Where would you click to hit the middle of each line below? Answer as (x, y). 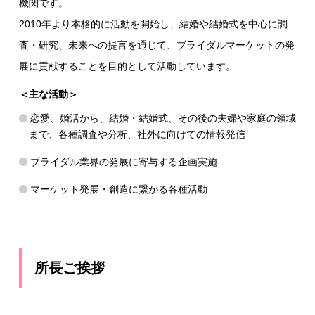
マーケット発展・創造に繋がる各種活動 (118, 189)
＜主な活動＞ (48, 94)
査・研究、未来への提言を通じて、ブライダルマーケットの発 (156, 45)
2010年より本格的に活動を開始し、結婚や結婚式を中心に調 (153, 24)
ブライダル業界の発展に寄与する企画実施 (123, 161)
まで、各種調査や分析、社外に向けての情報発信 (137, 134)
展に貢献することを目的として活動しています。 (127, 66)
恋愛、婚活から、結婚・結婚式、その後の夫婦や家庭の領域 (163, 118)
